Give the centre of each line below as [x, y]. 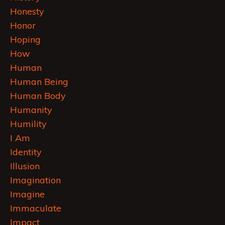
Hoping [25, 40]
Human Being [39, 82]
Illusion [25, 166]
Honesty [27, 12]
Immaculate [36, 208]
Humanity [31, 110]
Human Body [38, 96]
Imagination [35, 180]
